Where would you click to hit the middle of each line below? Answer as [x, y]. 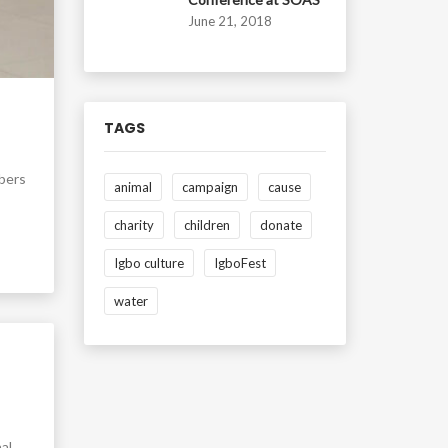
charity [133, 225]
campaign [209, 187]
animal [132, 187]
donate [280, 225]
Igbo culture [148, 263]
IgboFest [239, 263]
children [206, 225]
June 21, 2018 [229, 21]
